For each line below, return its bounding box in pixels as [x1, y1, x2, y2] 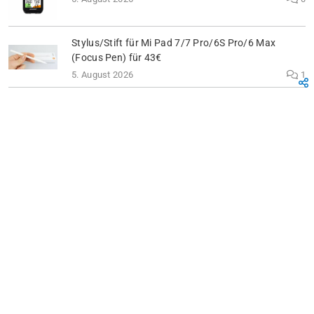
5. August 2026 [71, 69, 134, 80]
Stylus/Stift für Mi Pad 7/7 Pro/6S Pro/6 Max [71, 37, 276, 50]
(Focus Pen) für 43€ [71, 52, 162, 64]
